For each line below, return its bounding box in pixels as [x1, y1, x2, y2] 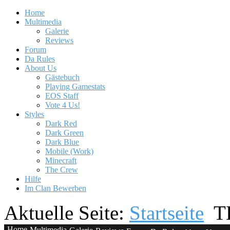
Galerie [45, 27, 69, 35]
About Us [25, 64, 56, 72]
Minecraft [45, 156, 76, 165]
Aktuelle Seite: [4, 202, 129, 224]
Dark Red [45, 119, 77, 128]
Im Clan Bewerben [25, 184, 86, 193]
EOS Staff [45, 91, 79, 100]
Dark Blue [45, 138, 79, 146]
